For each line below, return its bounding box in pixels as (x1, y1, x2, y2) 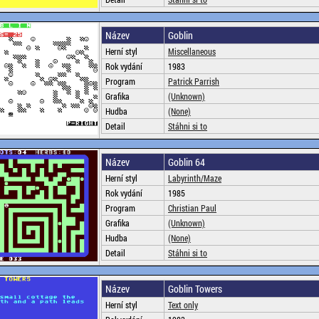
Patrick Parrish (168, 75, 219, 87)
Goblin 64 (168, 155, 205, 169)
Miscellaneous (168, 46, 216, 57)
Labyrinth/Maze (168, 172, 221, 184)
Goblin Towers (168, 282, 222, 296)
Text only (168, 299, 198, 310)
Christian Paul (168, 202, 216, 214)
